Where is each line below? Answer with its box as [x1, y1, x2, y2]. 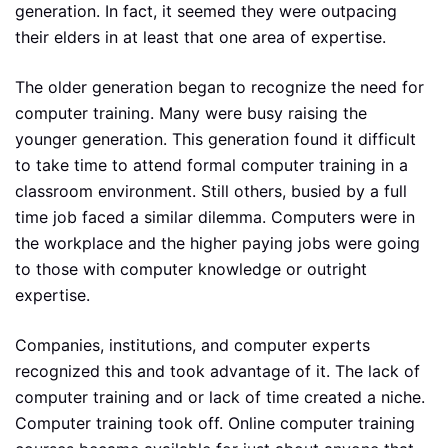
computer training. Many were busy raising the [15, 103, 367, 123]
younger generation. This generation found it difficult [15, 129, 416, 149]
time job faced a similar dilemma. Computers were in [15, 207, 415, 227]
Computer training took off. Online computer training [15, 413, 415, 433]
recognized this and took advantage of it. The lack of [15, 361, 420, 381]
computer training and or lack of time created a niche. [15, 387, 425, 407]
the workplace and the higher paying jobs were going [15, 233, 420, 253]
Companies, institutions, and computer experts [15, 335, 370, 355]
